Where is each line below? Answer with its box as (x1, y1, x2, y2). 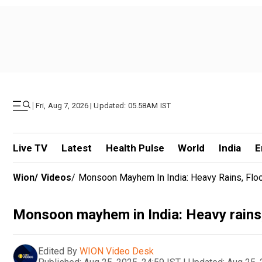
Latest (61, 142, 92, 154)
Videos (41, 172, 71, 183)
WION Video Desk (80, 245, 154, 257)
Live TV (13, 142, 47, 154)
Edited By (38, 245, 77, 257)
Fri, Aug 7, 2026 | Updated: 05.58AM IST (36, 101, 171, 110)
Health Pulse (105, 142, 164, 154)
